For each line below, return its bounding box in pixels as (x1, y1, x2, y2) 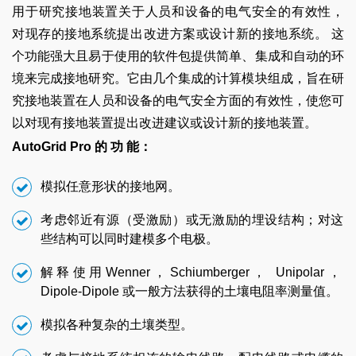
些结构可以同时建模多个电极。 (41, 232, 219, 246)
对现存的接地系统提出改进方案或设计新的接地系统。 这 (12, 27, 344, 41)
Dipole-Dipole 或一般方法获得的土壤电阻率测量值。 (41, 284, 339, 299)
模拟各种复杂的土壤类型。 (41, 318, 193, 332)
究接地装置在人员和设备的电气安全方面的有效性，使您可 (12, 94, 344, 108)
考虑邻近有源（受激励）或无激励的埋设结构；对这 (41, 213, 344, 227)
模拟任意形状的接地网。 (41, 180, 180, 194)
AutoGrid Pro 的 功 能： (12, 140, 152, 154)
